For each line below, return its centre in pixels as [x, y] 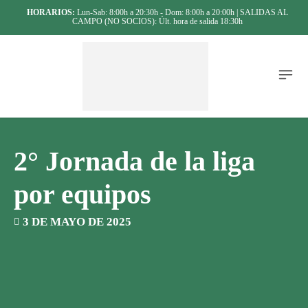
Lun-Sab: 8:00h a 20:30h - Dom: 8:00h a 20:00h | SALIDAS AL [181, 12]
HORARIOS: [51, 12]
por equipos [82, 194]
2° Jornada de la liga [134, 161]
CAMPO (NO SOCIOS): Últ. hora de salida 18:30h [157, 21]
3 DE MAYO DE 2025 [77, 221]
